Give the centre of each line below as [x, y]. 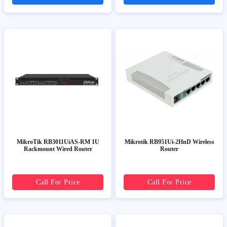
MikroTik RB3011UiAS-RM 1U [58, 142]
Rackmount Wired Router [58, 149]
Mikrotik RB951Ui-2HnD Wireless [169, 142]
